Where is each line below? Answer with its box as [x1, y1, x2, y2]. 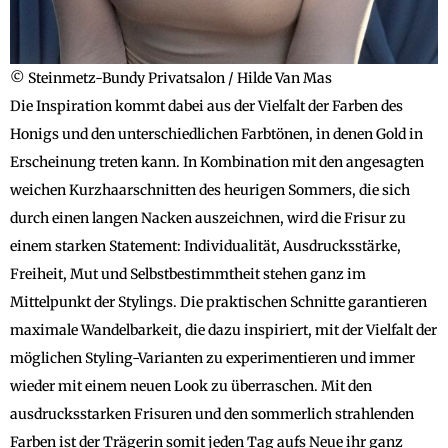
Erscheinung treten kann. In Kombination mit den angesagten [10, 152, 424, 171]
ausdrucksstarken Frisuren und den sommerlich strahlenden [10, 404, 414, 423]
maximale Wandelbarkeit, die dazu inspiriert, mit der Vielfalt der [10, 320, 437, 339]
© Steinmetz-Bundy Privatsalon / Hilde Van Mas [10, 68, 332, 87]
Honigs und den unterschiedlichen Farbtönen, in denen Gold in [10, 124, 423, 143]
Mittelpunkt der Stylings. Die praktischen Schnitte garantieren [10, 292, 427, 311]
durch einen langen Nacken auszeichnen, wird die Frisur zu [10, 208, 406, 227]
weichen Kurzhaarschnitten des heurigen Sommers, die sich [10, 180, 410, 199]
